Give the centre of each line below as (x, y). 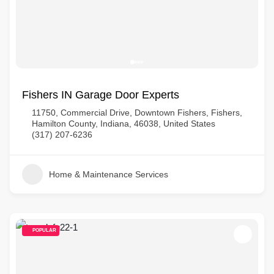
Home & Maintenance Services (109, 174)
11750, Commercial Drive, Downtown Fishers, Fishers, (137, 113)
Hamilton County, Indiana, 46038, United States (124, 124)
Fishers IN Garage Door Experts (101, 95)
